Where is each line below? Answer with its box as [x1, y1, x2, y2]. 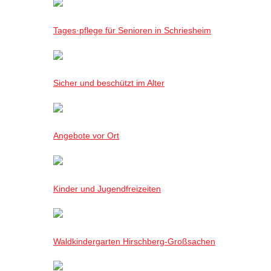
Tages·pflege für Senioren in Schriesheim [53, 25, 211, 35]
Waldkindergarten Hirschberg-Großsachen [53, 236, 215, 246]
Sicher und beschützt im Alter [53, 78, 165, 88]
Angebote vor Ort [53, 131, 119, 141]
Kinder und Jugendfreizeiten [53, 183, 161, 194]
